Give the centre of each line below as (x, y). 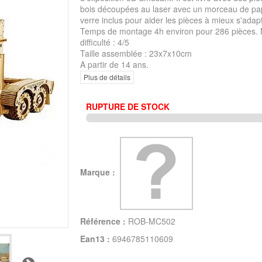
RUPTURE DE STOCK (127, 106)
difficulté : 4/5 (104, 42)
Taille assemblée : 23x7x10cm (136, 54)
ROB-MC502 (151, 221)
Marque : (99, 172)
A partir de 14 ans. (114, 65)
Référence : (103, 221)
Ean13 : (95, 238)
